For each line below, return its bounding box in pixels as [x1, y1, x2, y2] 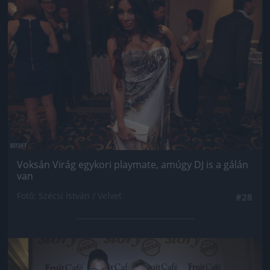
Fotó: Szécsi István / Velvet [17, 190, 122, 202]
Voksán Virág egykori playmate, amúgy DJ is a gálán [17, 158, 248, 172]
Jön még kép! [95, 247, 175, 265]
